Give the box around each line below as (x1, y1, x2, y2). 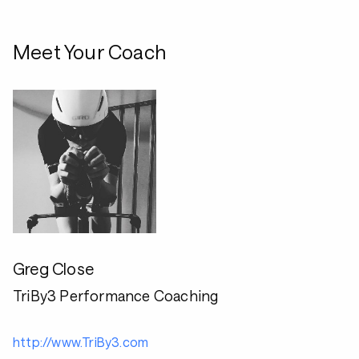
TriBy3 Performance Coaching (13, 287, 219, 305)
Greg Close (13, 259, 94, 278)
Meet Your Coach (13, 40, 166, 63)
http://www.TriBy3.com (13, 334, 149, 349)
